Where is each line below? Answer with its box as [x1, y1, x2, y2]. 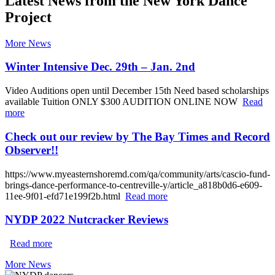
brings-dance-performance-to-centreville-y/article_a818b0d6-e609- [5, 179, 262, 190]
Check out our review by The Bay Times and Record [5, 130, 270, 143]
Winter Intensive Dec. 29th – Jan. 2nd [5, 60, 195, 74]
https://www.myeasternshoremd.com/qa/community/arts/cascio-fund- [5, 168, 270, 179]
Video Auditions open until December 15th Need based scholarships [5, 85, 269, 96]
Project [5, 9, 52, 25]
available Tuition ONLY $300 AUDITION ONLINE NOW [5, 96, 242, 107]
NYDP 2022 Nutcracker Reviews [5, 213, 168, 227]
